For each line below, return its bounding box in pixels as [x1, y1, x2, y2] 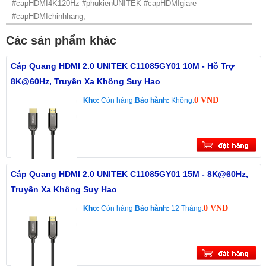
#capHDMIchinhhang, [12, 12, 85, 21]
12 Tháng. [171, 204, 204, 213]
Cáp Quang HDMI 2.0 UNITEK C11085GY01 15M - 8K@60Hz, [11, 169, 248, 179]
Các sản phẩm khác [6, 34, 116, 47]
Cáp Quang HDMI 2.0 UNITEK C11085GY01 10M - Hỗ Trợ [11, 61, 235, 71]
